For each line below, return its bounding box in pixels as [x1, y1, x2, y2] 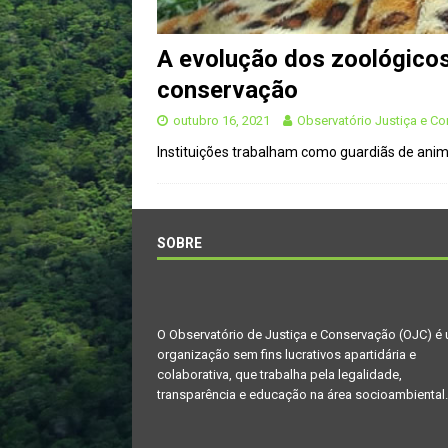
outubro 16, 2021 [173, 112, 270, 128]
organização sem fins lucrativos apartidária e [157, 346, 416, 362]
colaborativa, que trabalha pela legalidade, [157, 366, 402, 382]
